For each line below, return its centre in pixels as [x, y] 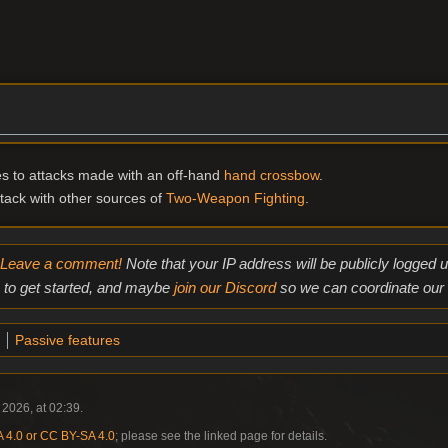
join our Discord [224, 288]
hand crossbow [271, 174]
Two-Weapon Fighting [235, 198]
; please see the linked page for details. [221, 435]
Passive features [67, 339]
